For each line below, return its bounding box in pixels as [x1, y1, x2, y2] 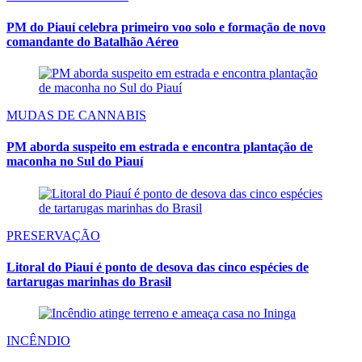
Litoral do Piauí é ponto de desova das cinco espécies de [6, 259, 309, 274]
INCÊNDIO [6, 334, 70, 348]
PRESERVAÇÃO [6, 228, 100, 242]
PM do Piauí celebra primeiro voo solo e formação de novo [6, 19, 326, 34]
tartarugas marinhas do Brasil [6, 274, 171, 288]
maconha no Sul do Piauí [6, 154, 143, 169]
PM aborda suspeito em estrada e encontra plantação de [6, 140, 313, 154]
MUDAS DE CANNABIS [6, 108, 146, 123]
